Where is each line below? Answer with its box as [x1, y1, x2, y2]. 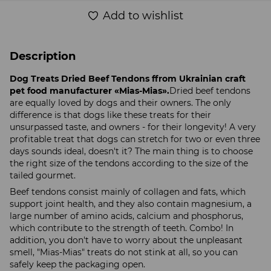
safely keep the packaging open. [10, 258, 145, 270]
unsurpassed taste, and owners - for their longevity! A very [10, 121, 256, 132]
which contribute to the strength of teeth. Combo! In [10, 222, 233, 233]
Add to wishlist [102, 8, 183, 22]
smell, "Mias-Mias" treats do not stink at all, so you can [10, 246, 238, 258]
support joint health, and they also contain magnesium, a [10, 198, 252, 209]
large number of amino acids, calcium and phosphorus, [10, 210, 243, 221]
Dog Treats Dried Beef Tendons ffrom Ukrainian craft [10, 73, 246, 84]
